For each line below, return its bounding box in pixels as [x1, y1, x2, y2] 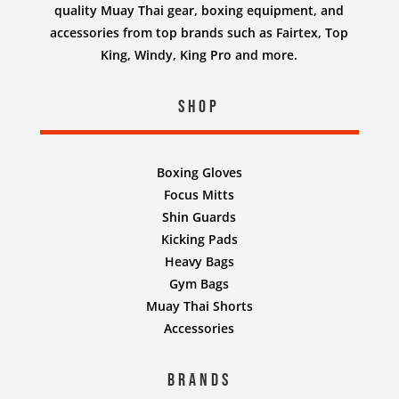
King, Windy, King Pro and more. [101, 45, 298, 63]
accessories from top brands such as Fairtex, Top [50, 23, 349, 41]
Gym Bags [169, 274, 230, 292]
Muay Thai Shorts [145, 297, 253, 314]
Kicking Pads [160, 230, 238, 248]
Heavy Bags [164, 252, 234, 270]
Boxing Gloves [156, 163, 242, 181]
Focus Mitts [164, 185, 235, 203]
